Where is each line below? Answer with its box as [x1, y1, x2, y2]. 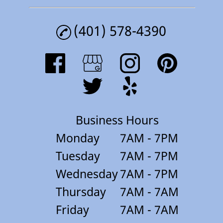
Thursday [56, 184, 106, 200]
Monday [56, 130, 100, 146]
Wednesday [56, 166, 118, 182]
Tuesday [56, 148, 100, 164]
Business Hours [76, 112, 159, 128]
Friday [56, 202, 89, 218]
